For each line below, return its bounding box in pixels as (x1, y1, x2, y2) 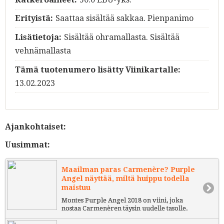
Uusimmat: (5, 140, 50, 150)
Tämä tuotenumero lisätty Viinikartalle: (15, 64, 180, 74)
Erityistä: (15, 13, 53, 23)
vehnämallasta (15, 46, 71, 56)
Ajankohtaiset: (5, 122, 66, 132)
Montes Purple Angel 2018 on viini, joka (61, 196, 183, 204)
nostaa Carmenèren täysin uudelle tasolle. (61, 204, 188, 212)
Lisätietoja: (15, 32, 61, 42)
